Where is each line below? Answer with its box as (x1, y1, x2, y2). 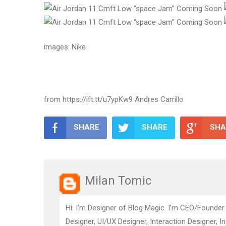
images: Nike (44, 42, 86, 52)
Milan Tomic (85, 173, 151, 188)
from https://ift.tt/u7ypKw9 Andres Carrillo (44, 94, 184, 104)
